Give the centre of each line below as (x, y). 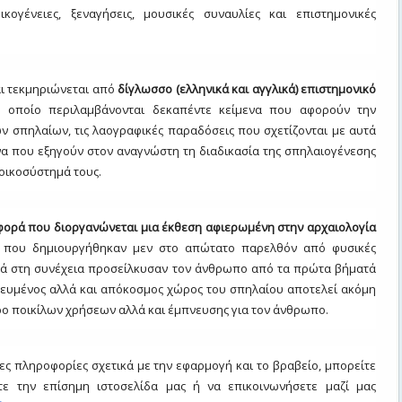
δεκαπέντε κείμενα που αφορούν (254, 110)
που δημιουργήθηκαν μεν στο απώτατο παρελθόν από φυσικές (190, 247)
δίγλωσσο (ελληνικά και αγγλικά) (209, 89)
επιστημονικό (338, 89)
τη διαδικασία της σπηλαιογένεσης (280, 151)
